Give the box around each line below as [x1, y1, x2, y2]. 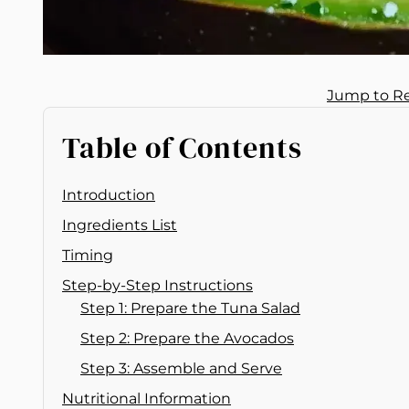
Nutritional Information [62, 389, 231, 407]
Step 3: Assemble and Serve [80, 359, 282, 377]
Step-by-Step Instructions [62, 276, 253, 294]
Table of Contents [62, 127, 302, 168]
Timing [62, 246, 113, 264]
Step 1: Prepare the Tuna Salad [80, 299, 300, 317]
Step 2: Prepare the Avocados [80, 329, 294, 347]
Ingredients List [62, 215, 177, 234]
